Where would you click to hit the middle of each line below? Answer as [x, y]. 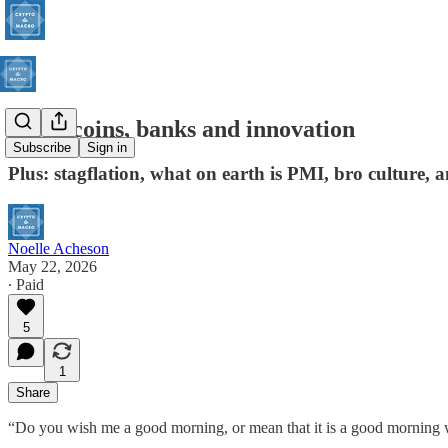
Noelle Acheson [58, 248]
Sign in [107, 148]
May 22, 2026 [52, 266]
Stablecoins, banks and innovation [181, 128]
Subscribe [42, 148]
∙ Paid [26, 284]
